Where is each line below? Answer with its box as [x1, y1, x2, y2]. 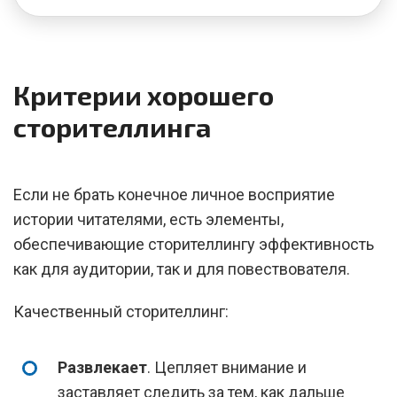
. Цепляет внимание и [147, 358, 307, 377]
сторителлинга [13, 111, 211, 143]
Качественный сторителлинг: [13, 302, 229, 321]
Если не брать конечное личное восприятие [13, 185, 335, 204]
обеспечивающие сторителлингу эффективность [13, 235, 374, 253]
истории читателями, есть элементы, [13, 210, 284, 229]
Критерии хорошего [13, 79, 274, 111]
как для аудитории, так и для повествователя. [13, 260, 350, 278]
